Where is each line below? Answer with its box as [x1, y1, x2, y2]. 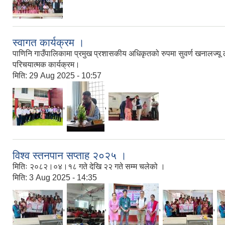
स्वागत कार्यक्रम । [13, 37, 84, 49]
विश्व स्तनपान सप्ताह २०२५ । [13, 150, 127, 162]
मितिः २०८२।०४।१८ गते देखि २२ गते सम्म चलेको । [13, 162, 165, 171]
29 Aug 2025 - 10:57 [29, 71, 101, 80]
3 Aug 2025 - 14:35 [29, 173, 97, 182]
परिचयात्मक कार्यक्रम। [13, 60, 80, 69]
